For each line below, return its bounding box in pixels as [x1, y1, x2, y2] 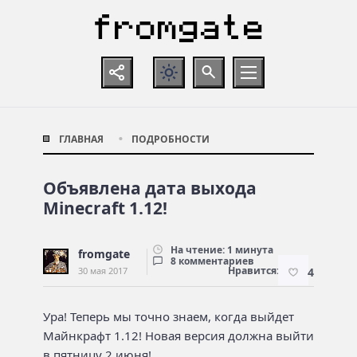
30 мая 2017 [78, 264, 127, 277]
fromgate [78, 245, 130, 261]
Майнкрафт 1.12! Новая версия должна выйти [43, 327, 314, 343]
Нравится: [228, 263, 280, 277]
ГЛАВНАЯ [59, 131, 104, 146]
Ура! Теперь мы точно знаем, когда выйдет [43, 308, 294, 324]
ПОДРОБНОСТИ [131, 131, 210, 146]
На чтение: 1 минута [168, 242, 273, 257]
